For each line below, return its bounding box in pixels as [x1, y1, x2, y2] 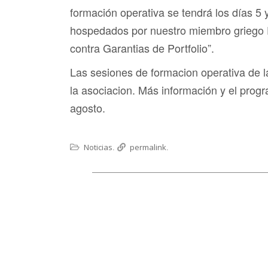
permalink [130, 141, 166, 153]
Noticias [84, 141, 112, 153]
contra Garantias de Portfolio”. [70, 39, 214, 56]
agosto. [70, 99, 105, 115]
